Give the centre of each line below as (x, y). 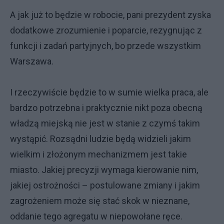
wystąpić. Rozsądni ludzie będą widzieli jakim (100, 139)
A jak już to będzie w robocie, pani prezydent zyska (110, 15)
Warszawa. (32, 61)
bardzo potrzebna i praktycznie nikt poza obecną (106, 108)
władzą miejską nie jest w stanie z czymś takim (105, 123)
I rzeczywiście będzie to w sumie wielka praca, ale (109, 92)
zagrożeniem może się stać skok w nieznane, (100, 201)
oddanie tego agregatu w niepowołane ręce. (96, 216)
